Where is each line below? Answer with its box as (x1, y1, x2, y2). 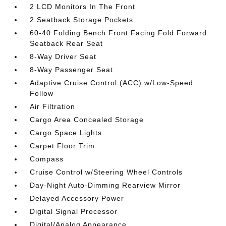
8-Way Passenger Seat (30, 65, 114, 74)
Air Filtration (30, 102, 76, 110)
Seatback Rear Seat (30, 39, 103, 47)
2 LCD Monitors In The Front (30, 2, 136, 11)
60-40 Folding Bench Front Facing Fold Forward (30, 28, 207, 37)
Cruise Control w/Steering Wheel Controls (30, 167, 183, 176)
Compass (30, 154, 64, 163)
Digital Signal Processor (30, 207, 118, 215)
